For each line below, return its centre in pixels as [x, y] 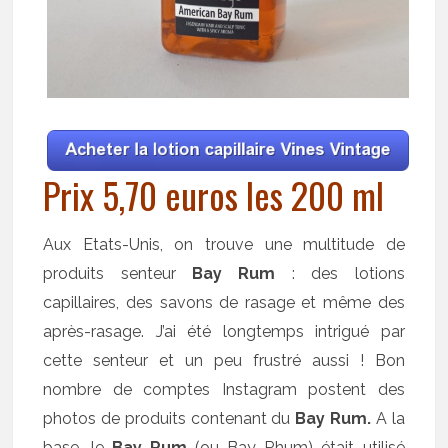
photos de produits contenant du [169, 418]
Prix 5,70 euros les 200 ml [214, 194]
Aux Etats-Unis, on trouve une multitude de [224, 244]
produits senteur [118, 273]
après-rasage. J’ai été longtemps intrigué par [224, 331]
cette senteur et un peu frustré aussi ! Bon [224, 360]
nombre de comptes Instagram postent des [224, 389]
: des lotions [340, 273]
